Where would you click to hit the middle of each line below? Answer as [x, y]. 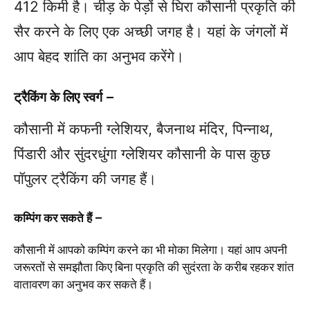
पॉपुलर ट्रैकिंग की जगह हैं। [85, 179]
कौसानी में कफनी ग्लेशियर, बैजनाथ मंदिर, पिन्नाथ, [144, 129]
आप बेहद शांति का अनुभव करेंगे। [99, 56]
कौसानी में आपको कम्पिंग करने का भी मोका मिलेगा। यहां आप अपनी [151, 249]
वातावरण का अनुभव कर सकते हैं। [83, 284]
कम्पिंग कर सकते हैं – [58, 218]
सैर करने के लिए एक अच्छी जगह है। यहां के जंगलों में [151, 31]
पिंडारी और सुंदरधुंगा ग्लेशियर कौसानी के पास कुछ [142, 154]
